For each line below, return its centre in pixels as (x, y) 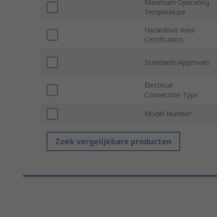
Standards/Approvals (177, 62)
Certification (164, 40)
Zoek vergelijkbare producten (113, 142)
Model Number (168, 114)
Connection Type (171, 95)
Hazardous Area (170, 30)
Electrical (158, 85)
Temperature (165, 12)
